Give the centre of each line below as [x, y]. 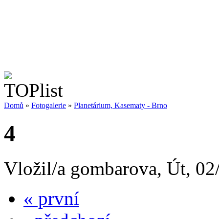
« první [51, 198]
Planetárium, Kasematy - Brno [120, 105]
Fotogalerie [49, 105]
